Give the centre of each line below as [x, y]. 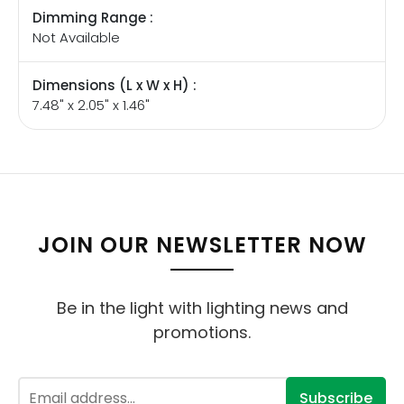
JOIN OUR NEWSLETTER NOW [202, 245]
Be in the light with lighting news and [202, 308]
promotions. [202, 332]
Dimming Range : [93, 18]
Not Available [76, 38]
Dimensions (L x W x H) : [115, 86]
